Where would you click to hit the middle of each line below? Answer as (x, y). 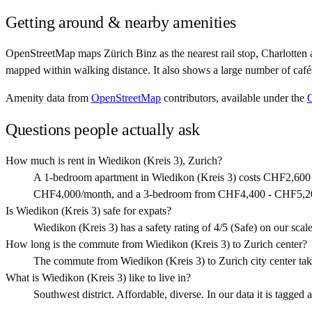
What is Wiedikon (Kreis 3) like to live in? (98, 278)
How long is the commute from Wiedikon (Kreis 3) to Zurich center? (156, 244)
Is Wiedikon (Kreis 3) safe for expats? (88, 211)
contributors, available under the (234, 98)
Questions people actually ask (103, 130)
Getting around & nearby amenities (121, 23)
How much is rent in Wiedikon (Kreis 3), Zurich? (114, 161)
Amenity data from (47, 98)
